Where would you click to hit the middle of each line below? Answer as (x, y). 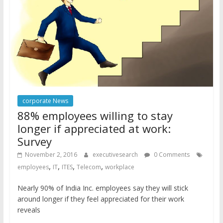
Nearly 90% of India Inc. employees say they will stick (103, 188)
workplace (119, 167)
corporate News (45, 101)
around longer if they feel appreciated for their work (101, 199)
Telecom (89, 167)
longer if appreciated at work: (94, 128)
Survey (34, 141)
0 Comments (171, 154)
